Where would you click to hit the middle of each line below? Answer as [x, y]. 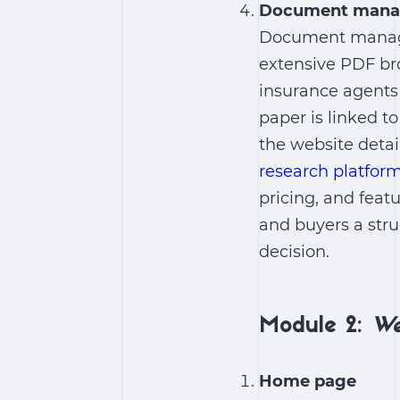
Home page [308, 381]
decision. [294, 252]
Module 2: [315, 327]
